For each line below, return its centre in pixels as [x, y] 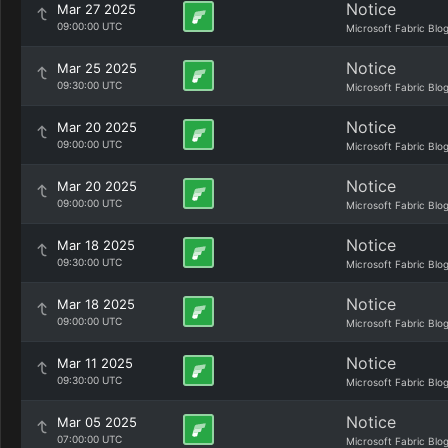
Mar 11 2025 [95, 363]
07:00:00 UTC [89, 439]
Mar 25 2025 [97, 68]
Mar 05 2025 [97, 422]
